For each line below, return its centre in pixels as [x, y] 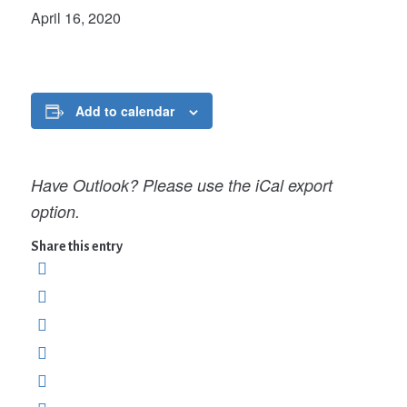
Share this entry [76, 246]
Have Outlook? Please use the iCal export [181, 185]
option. [55, 212]
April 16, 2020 [75, 18]
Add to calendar [124, 111]
